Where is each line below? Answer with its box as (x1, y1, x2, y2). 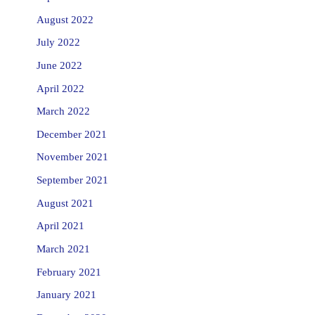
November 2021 (36, 151, 108, 163)
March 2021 (36, 243, 90, 255)
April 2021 (36, 220, 84, 232)
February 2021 (36, 266, 101, 278)
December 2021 (36, 128, 107, 140)
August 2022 (36, 13, 94, 25)
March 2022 (36, 105, 90, 117)
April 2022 (36, 82, 84, 94)
